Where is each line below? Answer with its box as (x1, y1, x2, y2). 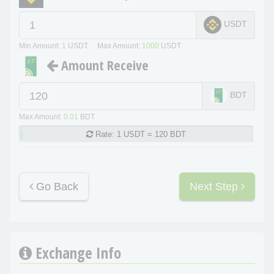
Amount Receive (58, 56, 149, 75)
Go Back (33, 180, 78, 193)
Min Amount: (19, 42, 62, 51)
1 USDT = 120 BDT (116, 130, 186, 139)
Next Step (190, 180, 241, 193)
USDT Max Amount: (66, 42, 142, 51)
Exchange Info (32, 242, 121, 264)
